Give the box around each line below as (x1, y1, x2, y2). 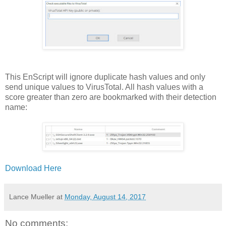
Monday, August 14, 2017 (65, 193, 146, 201)
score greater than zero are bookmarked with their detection (5, 93, 216, 102)
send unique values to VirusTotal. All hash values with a (5, 83, 203, 92)
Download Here (5, 164, 62, 173)
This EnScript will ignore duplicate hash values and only (5, 73, 205, 82)
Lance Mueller (9, 193, 54, 201)
